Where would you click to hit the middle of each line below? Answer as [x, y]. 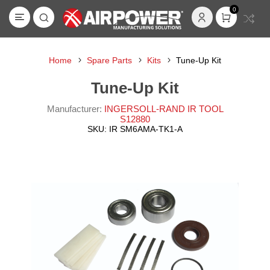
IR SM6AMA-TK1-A [146, 129]
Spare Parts [109, 60]
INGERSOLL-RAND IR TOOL [164, 109]
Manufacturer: [74, 109]
